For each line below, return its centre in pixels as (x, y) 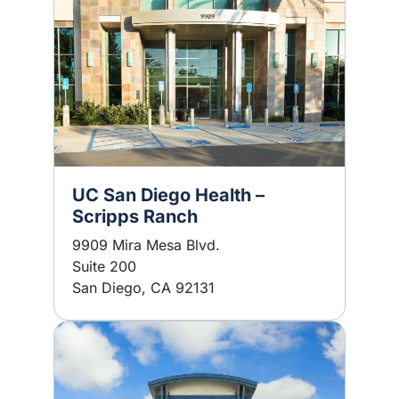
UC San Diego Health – (168, 195)
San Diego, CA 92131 (143, 288)
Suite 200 (104, 266)
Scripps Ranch (135, 216)
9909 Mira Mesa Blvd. (146, 245)
